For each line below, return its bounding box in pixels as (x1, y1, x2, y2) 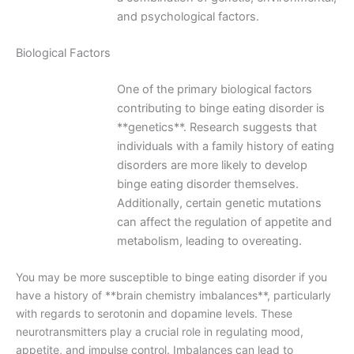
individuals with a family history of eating (116, 139, 334, 154)
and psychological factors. (116, 9, 259, 24)
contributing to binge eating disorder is (116, 101, 325, 116)
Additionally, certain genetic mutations (116, 196, 322, 211)
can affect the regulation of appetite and (116, 215, 332, 230)
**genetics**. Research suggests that (116, 120, 317, 135)
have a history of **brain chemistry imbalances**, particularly (16, 288, 331, 302)
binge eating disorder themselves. (116, 177, 299, 192)
